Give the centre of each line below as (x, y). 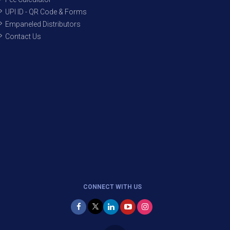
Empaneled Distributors (43, 24)
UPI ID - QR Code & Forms (46, 12)
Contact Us (23, 36)
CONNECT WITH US (112, 187)
